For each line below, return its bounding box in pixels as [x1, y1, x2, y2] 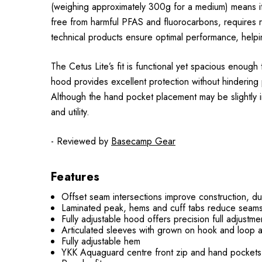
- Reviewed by [51, 134, 111, 148]
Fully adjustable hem [61, 234, 141, 248]
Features [51, 168, 99, 185]
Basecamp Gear [111, 134, 175, 148]
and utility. [51, 105, 89, 119]
